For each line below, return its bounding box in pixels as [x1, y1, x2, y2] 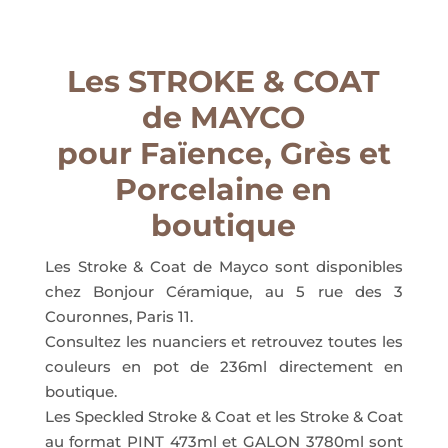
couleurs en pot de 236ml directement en [44, 357, 404, 376]
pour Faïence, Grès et [56, 135, 391, 172]
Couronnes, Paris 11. [44, 307, 193, 326]
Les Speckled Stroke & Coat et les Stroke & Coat [44, 407, 404, 426]
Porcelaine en [115, 171, 333, 208]
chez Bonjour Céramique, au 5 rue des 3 [44, 282, 404, 301]
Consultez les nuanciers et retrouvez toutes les [44, 332, 404, 351]
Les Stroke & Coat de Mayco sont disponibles [44, 257, 404, 276]
